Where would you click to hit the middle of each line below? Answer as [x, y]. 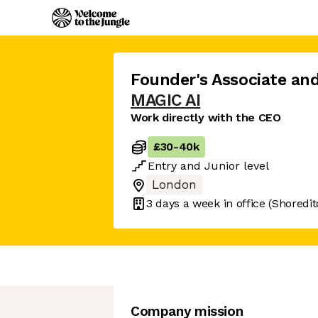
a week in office [223, 203]
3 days [163, 203]
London [174, 185]
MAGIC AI [166, 100]
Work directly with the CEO [206, 117]
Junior [222, 166]
